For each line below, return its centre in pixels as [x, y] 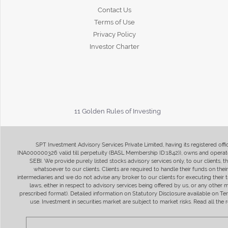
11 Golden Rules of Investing [118, 111]
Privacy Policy [114, 34]
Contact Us [114, 10]
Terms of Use [114, 22]
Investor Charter [114, 46]
